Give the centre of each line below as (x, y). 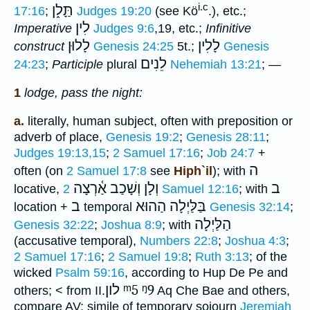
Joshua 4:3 (255, 240)
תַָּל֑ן (63, 10)
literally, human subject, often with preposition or (158, 121)
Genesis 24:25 (134, 47)
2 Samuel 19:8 (148, 256)
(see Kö (175, 11)
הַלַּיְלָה (213, 224)
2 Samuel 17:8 (107, 171)
